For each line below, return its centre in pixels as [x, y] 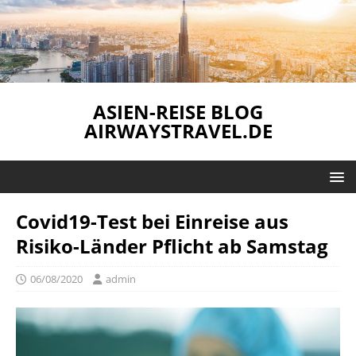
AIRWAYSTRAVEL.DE [178, 130]
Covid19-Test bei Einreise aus [152, 221]
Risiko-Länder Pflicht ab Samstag [172, 246]
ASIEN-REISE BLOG [178, 111]
